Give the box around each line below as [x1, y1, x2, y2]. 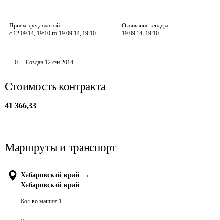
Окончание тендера [122, 22, 168, 29]
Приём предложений [9, 22, 60, 29]
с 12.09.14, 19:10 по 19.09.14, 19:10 [9, 30, 96, 37]
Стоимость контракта [5, 81, 106, 93]
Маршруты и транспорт [5, 141, 116, 154]
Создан [25, 59, 43, 66]
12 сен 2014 [44, 59, 73, 66]
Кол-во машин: [21, 198, 57, 205]
